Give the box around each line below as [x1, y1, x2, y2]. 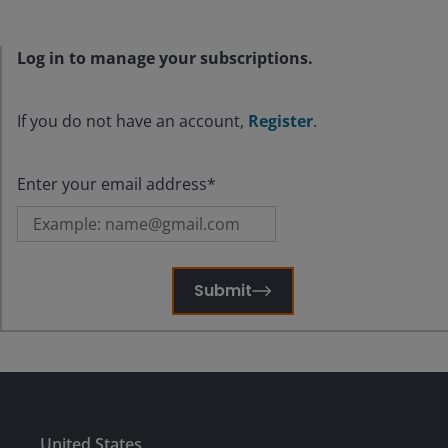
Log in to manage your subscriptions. [17, 47, 313, 69]
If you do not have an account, [17, 110, 248, 132]
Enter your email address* [17, 173, 216, 195]
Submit [193, 279, 252, 302]
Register [248, 110, 313, 132]
